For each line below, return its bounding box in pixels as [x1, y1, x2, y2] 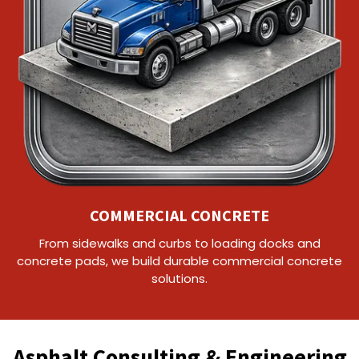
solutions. [151, 270, 208, 288]
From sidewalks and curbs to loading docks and [38, 235, 321, 252]
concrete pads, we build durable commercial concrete [17, 252, 342, 270]
